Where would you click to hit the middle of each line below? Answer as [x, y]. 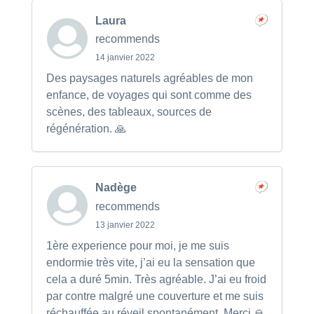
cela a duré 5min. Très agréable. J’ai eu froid [156, 279]
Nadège [116, 188]
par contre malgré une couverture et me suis [155, 296]
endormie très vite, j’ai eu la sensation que [150, 262]
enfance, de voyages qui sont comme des [149, 95]
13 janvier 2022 [125, 225]
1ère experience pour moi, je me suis [137, 245]
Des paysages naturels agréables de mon [149, 78]
